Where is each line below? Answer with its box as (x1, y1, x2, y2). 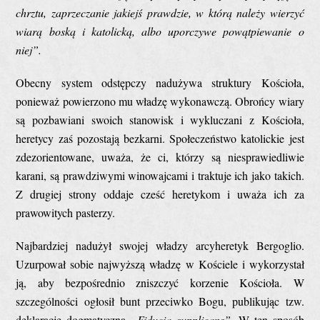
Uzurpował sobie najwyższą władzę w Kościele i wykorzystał (16, 256, 304, 271)
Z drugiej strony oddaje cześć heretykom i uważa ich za (16, 186, 304, 201)
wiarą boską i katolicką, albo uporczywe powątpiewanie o (16, 23, 304, 39)
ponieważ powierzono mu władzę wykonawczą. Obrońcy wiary (16, 93, 304, 109)
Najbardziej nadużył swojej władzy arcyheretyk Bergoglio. (16, 237, 304, 253)
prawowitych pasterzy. (16, 204, 116, 220)
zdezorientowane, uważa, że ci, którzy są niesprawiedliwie (16, 149, 304, 164)
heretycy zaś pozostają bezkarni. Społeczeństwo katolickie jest (16, 130, 304, 146)
